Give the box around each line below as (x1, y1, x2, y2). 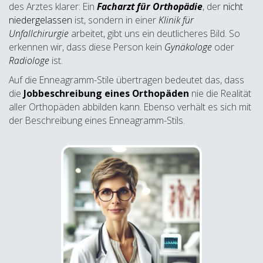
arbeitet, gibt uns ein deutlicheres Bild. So (69, 27, 240, 41)
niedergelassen (9, 14, 72, 27)
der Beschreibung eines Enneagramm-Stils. (9, 114, 185, 127)
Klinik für (159, 14, 194, 27)
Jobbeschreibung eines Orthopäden (23, 87, 189, 100)
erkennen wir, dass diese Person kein (9, 41, 164, 54)
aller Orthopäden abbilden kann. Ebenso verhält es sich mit (9, 100, 251, 114)
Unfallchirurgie (9, 27, 69, 41)
